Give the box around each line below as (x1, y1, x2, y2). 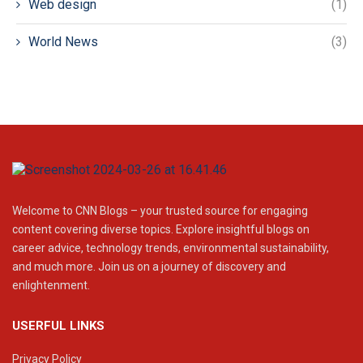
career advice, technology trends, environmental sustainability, (12, 241, 329, 255)
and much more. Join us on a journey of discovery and (12, 260, 286, 274)
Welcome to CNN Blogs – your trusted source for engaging (12, 204, 308, 218)
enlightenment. (12, 279, 90, 293)
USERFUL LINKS (12, 318, 105, 334)
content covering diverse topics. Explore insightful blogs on (12, 223, 310, 237)
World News (28, 34, 98, 49)
